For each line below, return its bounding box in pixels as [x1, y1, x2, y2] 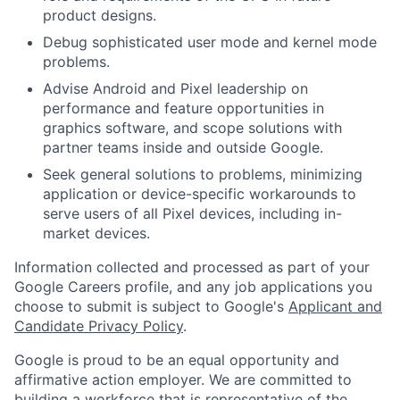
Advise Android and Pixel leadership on [43, 79, 308, 98]
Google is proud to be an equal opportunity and [14, 351, 339, 370]
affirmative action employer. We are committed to [14, 371, 352, 389]
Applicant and [288, 297, 382, 316]
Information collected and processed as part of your [14, 258, 370, 277]
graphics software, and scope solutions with [43, 119, 342, 137]
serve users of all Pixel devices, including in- [43, 204, 342, 223]
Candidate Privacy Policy [14, 317, 183, 336]
